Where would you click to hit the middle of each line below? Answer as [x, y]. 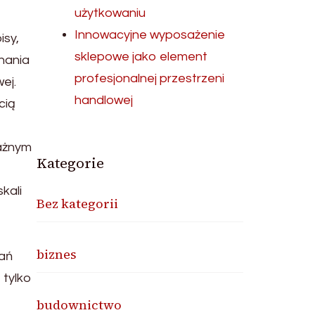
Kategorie [71, 163]
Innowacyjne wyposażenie [150, 35]
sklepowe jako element [141, 57]
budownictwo [79, 305]
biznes [57, 254]
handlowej [104, 100]
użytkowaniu [110, 13]
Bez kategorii [78, 204]
